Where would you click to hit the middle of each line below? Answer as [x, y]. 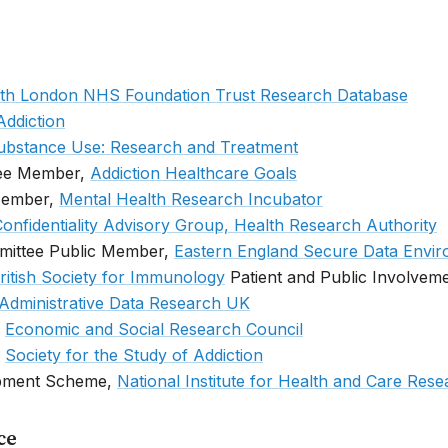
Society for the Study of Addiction [134, 354]
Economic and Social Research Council [154, 328]
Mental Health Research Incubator [191, 198]
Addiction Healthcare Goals [193, 172]
